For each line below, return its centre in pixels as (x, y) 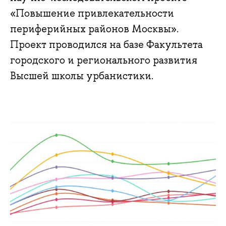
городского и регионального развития (104, 60)
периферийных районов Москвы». (94, 29)
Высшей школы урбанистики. (82, 76)
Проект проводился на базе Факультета (106, 45)
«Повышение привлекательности (92, 13)
